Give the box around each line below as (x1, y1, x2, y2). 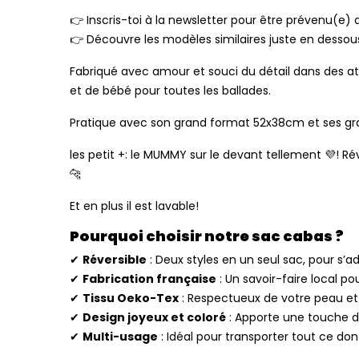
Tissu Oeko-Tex (83, 289, 179, 306)
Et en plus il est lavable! (70, 197, 199, 214)
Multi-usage (83, 328, 158, 345)
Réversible (83, 251, 147, 268)
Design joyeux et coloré (83, 309, 226, 325)
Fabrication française (83, 270, 216, 287)
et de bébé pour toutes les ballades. (70, 82, 271, 99)
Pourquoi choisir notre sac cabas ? (70, 225, 344, 246)
